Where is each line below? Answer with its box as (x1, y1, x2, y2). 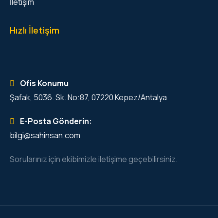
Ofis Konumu (18, 77, 69, 89)
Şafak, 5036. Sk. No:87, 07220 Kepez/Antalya (10, 91, 167, 103)
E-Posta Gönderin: (18, 115, 92, 127)
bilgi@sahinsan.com (10, 129, 80, 141)
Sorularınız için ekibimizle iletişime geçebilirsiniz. (10, 153, 178, 164)
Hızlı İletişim (10, 24, 59, 36)
